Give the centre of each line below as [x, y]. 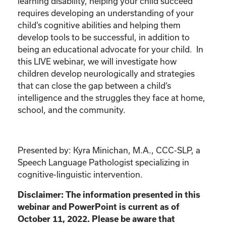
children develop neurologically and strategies [106, 73]
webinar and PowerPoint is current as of [99, 207]
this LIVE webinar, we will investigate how [97, 61]
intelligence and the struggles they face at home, [111, 97]
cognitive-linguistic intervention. [80, 174]
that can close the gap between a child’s [94, 85]
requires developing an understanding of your [106, 13]
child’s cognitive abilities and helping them [99, 25]
